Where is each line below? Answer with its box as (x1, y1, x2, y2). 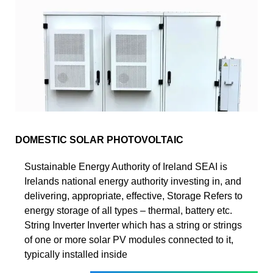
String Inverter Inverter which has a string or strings (24, 219, 242, 230)
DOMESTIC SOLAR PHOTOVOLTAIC (15, 134, 183, 145)
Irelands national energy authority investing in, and (24, 175, 241, 186)
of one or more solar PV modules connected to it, (24, 234, 233, 245)
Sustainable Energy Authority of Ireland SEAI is (24, 161, 227, 172)
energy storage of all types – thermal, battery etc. (24, 205, 232, 216)
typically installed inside (24, 249, 127, 260)
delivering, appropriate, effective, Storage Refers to (24, 190, 243, 201)
